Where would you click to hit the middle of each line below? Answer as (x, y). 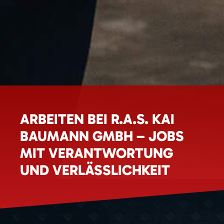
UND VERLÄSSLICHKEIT (95, 170)
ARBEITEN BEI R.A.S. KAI (97, 119)
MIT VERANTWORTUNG (96, 153)
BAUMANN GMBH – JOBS (102, 136)
